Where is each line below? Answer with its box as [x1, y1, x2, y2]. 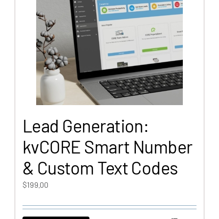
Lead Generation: [22, 115, 149, 136]
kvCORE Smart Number [22, 136, 193, 157]
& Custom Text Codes [22, 157, 178, 178]
